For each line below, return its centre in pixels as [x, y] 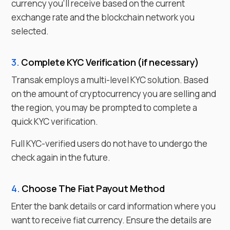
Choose [38, 188]
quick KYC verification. [55, 121]
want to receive [41, 220]
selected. [30, 31]
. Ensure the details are [167, 220]
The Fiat [75, 188]
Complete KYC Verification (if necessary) [109, 62]
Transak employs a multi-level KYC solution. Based [110, 80]
